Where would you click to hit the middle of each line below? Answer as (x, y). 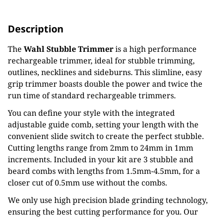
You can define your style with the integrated (91, 113)
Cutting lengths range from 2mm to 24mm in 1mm (101, 148)
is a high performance (155, 49)
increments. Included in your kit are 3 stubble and (101, 159)
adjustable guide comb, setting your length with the (103, 124)
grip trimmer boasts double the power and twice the (105, 84)
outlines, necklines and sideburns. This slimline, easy (105, 72)
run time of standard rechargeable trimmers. (92, 95)
